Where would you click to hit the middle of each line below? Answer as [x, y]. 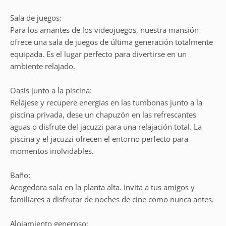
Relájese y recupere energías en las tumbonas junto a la [106, 102]
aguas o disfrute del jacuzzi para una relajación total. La [106, 127]
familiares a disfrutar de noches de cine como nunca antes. [112, 199]
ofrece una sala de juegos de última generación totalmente [111, 42]
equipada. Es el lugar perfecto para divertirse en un [98, 54]
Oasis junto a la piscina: [51, 90]
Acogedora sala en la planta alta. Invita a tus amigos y [102, 187]
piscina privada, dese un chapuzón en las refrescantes [103, 115]
